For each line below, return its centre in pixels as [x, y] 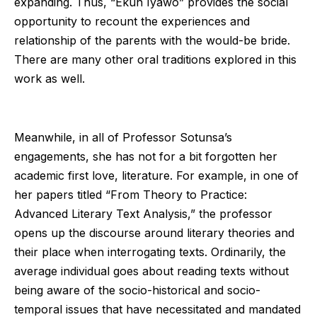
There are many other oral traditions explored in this [155, 60]
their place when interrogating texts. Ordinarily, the [150, 252]
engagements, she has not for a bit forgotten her [146, 156]
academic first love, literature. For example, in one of [156, 175]
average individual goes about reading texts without [151, 271]
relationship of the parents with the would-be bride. [152, 41]
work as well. [50, 79]
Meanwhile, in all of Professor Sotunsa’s [123, 137]
